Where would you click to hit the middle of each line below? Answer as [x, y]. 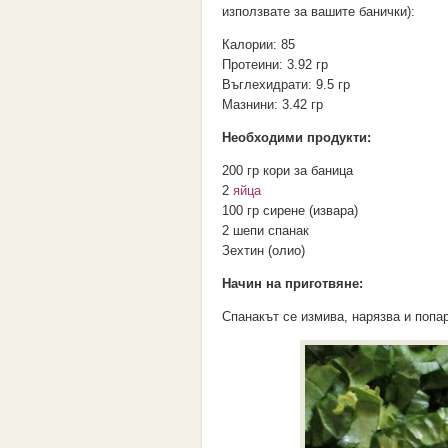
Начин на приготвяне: [292, 283]
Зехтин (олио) [263, 250]
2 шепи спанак [265, 230]
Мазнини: [252, 104]
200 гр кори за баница [287, 170]
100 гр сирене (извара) [290, 210]
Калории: [251, 44]
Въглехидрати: [269, 84]
